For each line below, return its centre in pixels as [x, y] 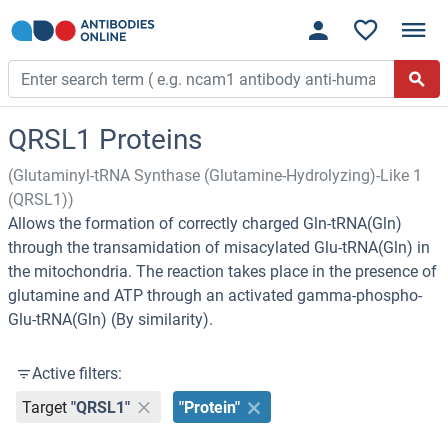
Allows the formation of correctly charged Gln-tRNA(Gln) [205, 224]
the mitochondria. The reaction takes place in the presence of [222, 272]
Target [45, 407]
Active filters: [77, 374]
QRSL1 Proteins [105, 140]
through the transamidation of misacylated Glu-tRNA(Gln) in [219, 248]
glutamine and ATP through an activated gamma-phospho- [215, 296]
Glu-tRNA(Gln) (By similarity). [110, 320]
